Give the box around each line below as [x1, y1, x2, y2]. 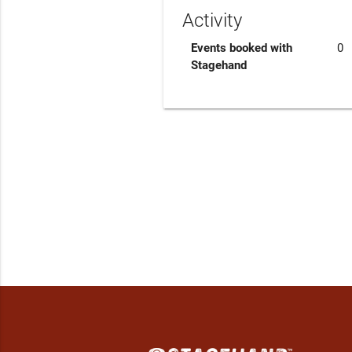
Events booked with [191, 41, 293, 56]
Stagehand [191, 58, 247, 73]
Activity [182, 9, 242, 32]
